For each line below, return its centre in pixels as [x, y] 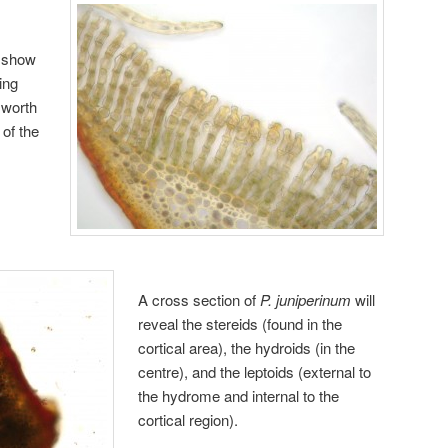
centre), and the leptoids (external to [255, 372]
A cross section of [199, 300]
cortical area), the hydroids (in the [247, 348]
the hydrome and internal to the [239, 396]
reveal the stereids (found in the [240, 324]
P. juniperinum [306, 300]
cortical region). [188, 420]
